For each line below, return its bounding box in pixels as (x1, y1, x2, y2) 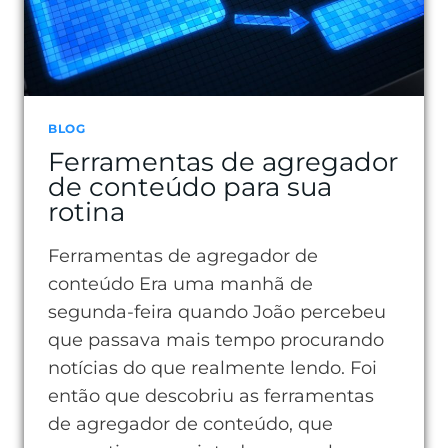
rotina (48, 196, 125, 227)
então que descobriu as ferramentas (48, 385, 374, 407)
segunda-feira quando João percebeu (48, 301, 386, 323)
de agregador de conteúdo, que (48, 413, 333, 435)
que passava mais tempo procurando (48, 329, 384, 351)
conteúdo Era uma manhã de (48, 273, 313, 295)
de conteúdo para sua (48, 171, 332, 202)
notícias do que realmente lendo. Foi (48, 357, 377, 379)
